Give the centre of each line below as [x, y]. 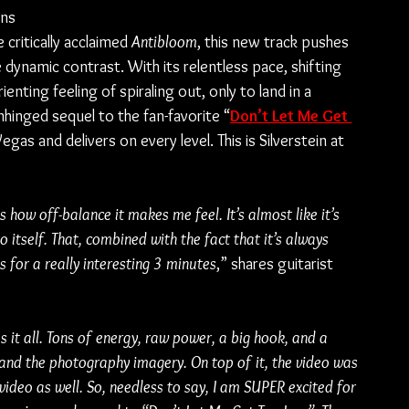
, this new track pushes [275, 42]
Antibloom [164, 42]
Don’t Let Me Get [291, 116]
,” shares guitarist [277, 264]
